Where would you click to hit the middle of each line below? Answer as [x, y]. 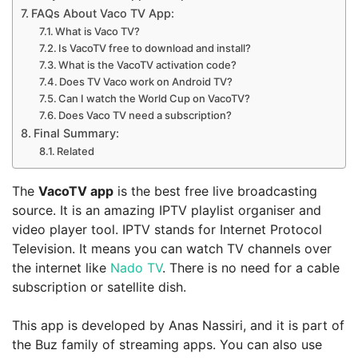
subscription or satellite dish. [99, 287]
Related [76, 151]
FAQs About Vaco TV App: [102, 14]
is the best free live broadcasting [215, 191]
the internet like [61, 268]
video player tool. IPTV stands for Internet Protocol [167, 229]
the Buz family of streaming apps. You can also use [167, 344]
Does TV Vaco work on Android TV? [146, 82]
